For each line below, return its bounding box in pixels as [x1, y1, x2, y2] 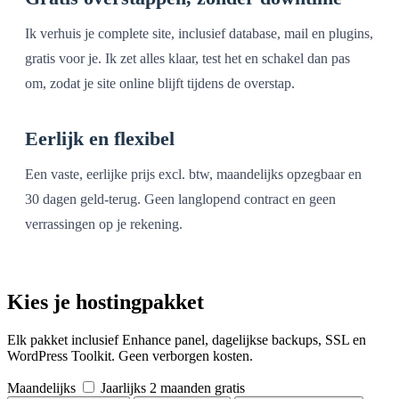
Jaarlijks [101, 379, 146, 395]
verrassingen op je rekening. [25, 216, 183, 232]
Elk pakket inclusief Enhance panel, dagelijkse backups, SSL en [7, 331, 366, 347]
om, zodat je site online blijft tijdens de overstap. [25, 75, 295, 91]
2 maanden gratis [150, 379, 245, 395]
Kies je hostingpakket [7, 289, 204, 313]
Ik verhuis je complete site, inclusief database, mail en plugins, [25, 25, 373, 41]
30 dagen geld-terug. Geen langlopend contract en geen [25, 191, 336, 207]
